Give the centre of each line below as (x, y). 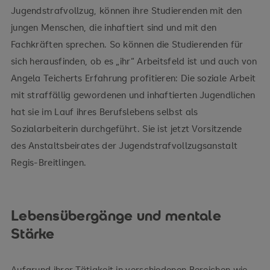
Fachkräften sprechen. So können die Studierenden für (127, 44)
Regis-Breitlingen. (49, 162)
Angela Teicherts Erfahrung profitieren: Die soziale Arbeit (133, 77)
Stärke (33, 233)
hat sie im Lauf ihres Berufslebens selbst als (104, 111)
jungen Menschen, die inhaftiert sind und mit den (114, 27)
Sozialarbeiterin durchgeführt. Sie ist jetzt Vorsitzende (126, 128)
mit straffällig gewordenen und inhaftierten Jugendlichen (133, 94)
